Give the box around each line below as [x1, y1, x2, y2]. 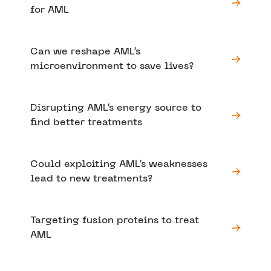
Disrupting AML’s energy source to [30, 103, 201, 113]
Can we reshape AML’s [30, 47, 140, 57]
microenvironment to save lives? [30, 61, 194, 71]
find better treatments [30, 117, 142, 128]
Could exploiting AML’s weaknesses [30, 159, 207, 169]
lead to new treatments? [30, 174, 152, 184]
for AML [30, 5, 69, 15]
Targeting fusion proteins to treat [30, 215, 199, 226]
